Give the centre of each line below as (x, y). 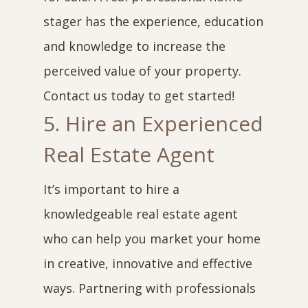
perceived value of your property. (142, 71)
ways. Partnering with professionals (149, 288)
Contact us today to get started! (139, 96)
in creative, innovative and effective (147, 263)
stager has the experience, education (153, 21)
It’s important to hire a (111, 189)
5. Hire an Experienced (153, 123)
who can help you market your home (152, 239)
